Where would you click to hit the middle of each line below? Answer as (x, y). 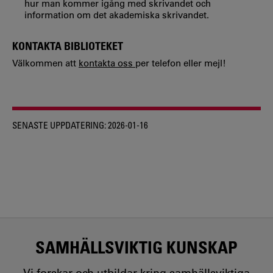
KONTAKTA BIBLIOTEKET (68, 45)
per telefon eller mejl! (181, 63)
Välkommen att (45, 63)
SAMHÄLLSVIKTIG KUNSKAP (136, 246)
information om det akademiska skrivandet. (117, 15)
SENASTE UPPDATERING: (59, 125)
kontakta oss (107, 63)
